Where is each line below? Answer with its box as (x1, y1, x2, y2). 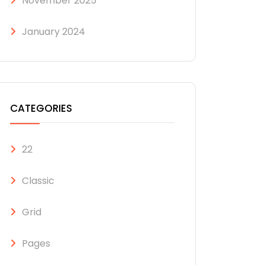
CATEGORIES (10, 101, 72, 115)
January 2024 (22, 25, 85, 38)
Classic (22, 174, 54, 188)
